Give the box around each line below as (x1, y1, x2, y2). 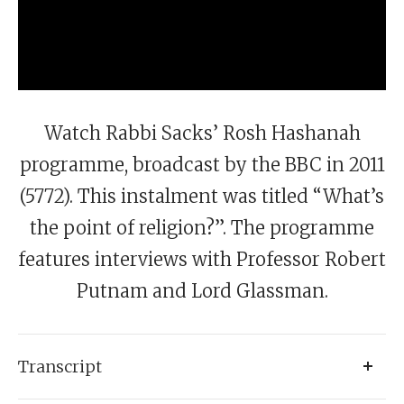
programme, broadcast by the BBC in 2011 (19, 152, 385, 176)
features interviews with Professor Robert (18, 247, 386, 271)
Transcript (18, 355, 102, 377)
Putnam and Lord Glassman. (76, 279, 328, 302)
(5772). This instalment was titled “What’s (20, 184, 384, 207)
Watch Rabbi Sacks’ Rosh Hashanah (43, 121, 361, 144)
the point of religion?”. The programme (30, 216, 374, 239)
